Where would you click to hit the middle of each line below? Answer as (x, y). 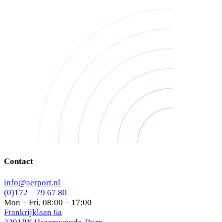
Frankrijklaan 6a (33, 212)
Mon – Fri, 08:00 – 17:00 (48, 202)
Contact (19, 161)
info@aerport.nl (32, 182)
